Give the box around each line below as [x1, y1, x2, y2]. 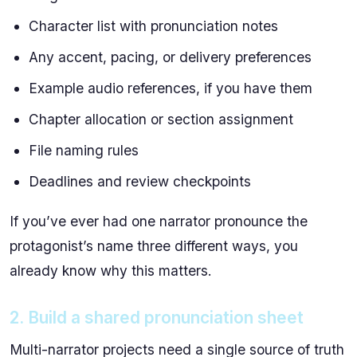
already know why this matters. [10, 262, 212, 280]
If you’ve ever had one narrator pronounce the [10, 213, 308, 230]
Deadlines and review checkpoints [29, 172, 251, 190]
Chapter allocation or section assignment [29, 110, 293, 127]
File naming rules [29, 141, 139, 159]
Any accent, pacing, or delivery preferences [29, 48, 312, 65]
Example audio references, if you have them [29, 79, 312, 96]
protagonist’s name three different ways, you [10, 237, 298, 255]
